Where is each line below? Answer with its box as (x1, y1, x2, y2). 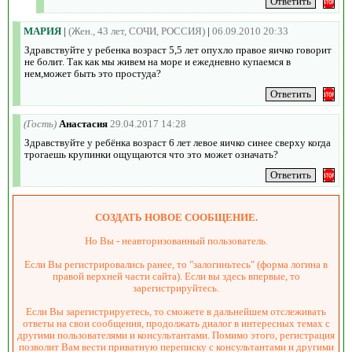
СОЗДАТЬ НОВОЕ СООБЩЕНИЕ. (94, 211, 258, 223)
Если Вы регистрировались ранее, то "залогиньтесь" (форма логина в (24, 258, 328, 270)
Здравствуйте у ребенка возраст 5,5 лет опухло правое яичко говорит (24, 43, 332, 56)
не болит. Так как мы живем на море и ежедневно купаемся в (24, 55, 291, 68)
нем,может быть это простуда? (24, 67, 161, 79)
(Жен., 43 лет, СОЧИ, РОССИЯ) (68, 24, 205, 37)
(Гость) (24, 117, 57, 130)
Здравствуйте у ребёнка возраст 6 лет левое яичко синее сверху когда (24, 136, 331, 148)
